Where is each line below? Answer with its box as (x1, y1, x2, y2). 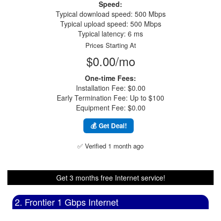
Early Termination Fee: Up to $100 (57, 93, 164, 103)
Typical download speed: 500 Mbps (55, 9, 166, 19)
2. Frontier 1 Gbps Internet (15, 195, 118, 208)
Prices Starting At (85, 40, 136, 50)
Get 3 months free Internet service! (56, 173, 165, 183)
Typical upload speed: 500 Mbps (60, 19, 161, 29)
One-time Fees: (85, 73, 136, 83)
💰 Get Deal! (90, 121, 127, 130)
